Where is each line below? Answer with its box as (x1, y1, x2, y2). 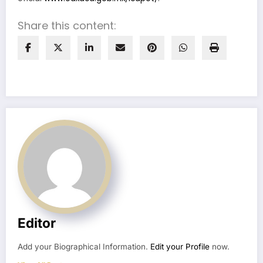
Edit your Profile (150, 242, 210, 252)
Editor (18, 215, 56, 231)
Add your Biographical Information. (18, 242, 150, 252)
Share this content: (18, 18, 116, 33)
